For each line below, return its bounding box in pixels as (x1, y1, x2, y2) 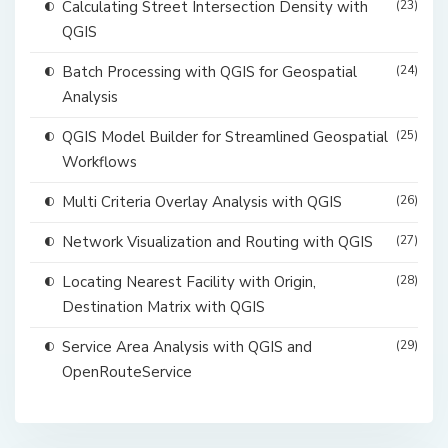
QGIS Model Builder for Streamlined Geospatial (62, 127, 388, 148)
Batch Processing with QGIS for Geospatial (62, 62, 357, 83)
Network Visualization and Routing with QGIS (62, 232, 373, 253)
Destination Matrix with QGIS (62, 297, 265, 318)
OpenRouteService (62, 362, 192, 383)
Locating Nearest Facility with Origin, (62, 272, 316, 293)
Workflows (62, 152, 137, 173)
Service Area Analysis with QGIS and (62, 337, 312, 358)
